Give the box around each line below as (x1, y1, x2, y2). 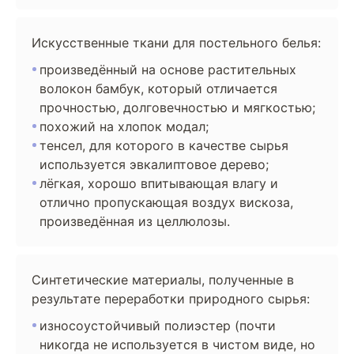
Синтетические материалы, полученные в (32, 272, 294, 288)
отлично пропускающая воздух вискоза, (40, 194, 293, 210)
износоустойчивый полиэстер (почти (40, 318, 276, 333)
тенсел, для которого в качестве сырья (40, 137, 288, 153)
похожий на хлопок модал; (40, 119, 209, 134)
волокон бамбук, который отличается (40, 81, 277, 96)
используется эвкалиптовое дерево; (40, 156, 269, 172)
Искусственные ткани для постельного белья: (32, 35, 321, 51)
